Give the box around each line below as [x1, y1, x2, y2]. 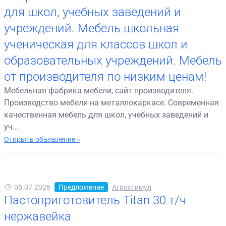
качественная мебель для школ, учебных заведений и [4, 109, 208, 120]
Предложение [59, 183, 104, 191]
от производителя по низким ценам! [4, 69, 206, 84]
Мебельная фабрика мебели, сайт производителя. [4, 85, 193, 95]
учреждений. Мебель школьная [4, 21, 179, 35]
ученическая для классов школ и [4, 37, 188, 51]
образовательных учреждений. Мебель [4, 53, 222, 68]
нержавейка [4, 209, 71, 223]
